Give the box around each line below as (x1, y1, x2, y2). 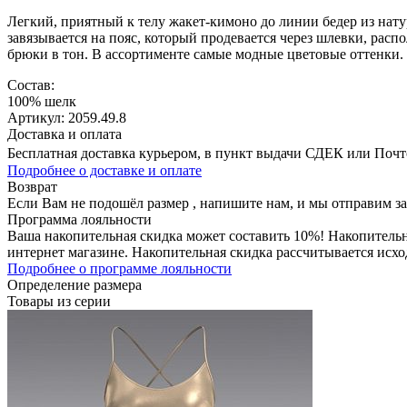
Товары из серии (7, 293, 111, 309)
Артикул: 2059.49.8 (7, 109, 126, 125)
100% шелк (7, 93, 76, 109)
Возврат (7, 178, 57, 194)
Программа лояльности (7, 211, 152, 227)
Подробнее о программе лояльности (7, 260, 232, 276)
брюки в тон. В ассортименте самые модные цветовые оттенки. (7, 45, 403, 62)
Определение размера (7, 276, 142, 293)
